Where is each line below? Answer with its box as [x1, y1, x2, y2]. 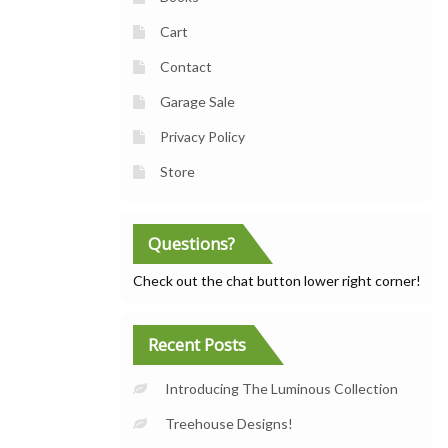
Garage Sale [160, 92, 235, 110]
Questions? [148, 231, 235, 255]
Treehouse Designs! [165, 414, 293, 432]
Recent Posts [148, 332, 246, 356]
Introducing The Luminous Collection [165, 379, 398, 397]
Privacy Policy [160, 127, 245, 145]
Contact [160, 57, 212, 75]
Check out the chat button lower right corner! [133, 271, 421, 289]
